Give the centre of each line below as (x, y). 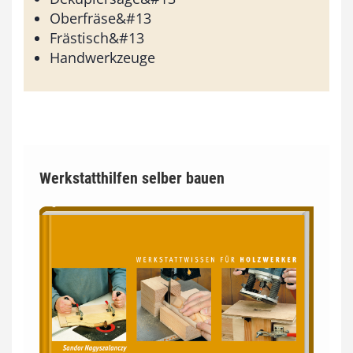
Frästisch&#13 (97, 38)
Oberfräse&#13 (100, 19)
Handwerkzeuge (102, 58)
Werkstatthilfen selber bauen (132, 178)
